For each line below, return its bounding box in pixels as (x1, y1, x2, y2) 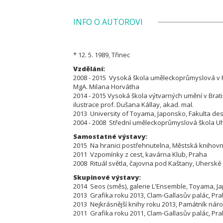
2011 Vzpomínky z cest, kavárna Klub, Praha (73, 150, 207, 159)
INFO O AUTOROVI (73, 16, 143, 27)
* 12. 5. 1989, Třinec (73, 50, 130, 59)
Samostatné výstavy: (73, 132, 147, 141)
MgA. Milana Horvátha (73, 82, 139, 91)
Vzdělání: (73, 64, 105, 73)
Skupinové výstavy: (73, 173, 141, 182)
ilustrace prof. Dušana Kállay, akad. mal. (73, 100, 194, 109)
